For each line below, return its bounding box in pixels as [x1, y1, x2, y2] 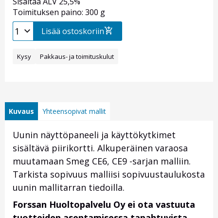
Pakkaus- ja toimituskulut [40, 52, 114, 61]
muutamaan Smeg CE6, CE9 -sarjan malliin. [13, 155, 191, 167]
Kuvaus [9, 107, 34, 116]
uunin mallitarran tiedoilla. [13, 182, 125, 194]
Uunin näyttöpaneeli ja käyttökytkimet [13, 129, 176, 141]
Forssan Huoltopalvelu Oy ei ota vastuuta [13, 199, 195, 211]
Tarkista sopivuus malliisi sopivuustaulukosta [13, 168, 205, 181]
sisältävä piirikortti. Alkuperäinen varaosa [13, 142, 188, 154]
